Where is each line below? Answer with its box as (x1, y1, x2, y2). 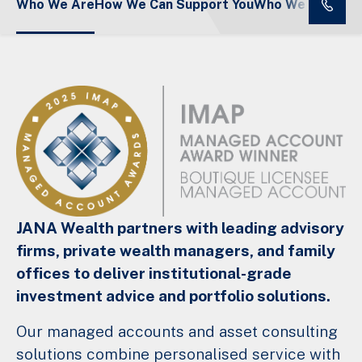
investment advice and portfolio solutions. (16, 287, 330, 305)
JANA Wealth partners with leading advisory (16, 219, 344, 238)
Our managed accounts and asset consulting (16, 322, 338, 341)
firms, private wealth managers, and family (16, 242, 335, 260)
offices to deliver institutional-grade (16, 264, 292, 283)
